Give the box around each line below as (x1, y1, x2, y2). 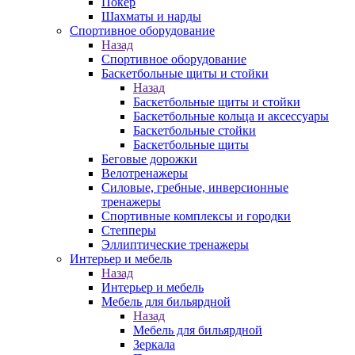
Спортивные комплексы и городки (101, 209, 291, 223)
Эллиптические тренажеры (101, 238, 249, 251)
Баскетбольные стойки (133, 124, 256, 137)
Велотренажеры (101, 166, 188, 180)
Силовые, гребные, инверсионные (101, 181, 288, 194)
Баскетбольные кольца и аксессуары (133, 109, 329, 123)
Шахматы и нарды (101, 10, 201, 23)
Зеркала (133, 338, 175, 351)
